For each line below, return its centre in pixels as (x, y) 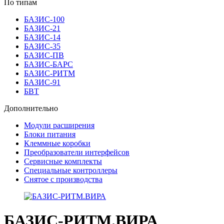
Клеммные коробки (57, 143)
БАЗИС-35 (42, 46)
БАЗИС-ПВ (44, 55)
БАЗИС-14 (42, 37)
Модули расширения (59, 125)
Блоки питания (50, 134)
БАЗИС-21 (42, 28)
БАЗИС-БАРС (48, 64)
